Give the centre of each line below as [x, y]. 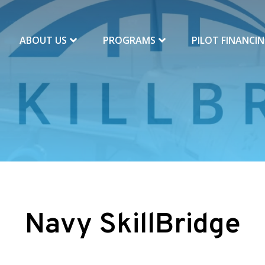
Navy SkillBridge [132, 225]
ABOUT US [44, 40]
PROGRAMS [130, 40]
